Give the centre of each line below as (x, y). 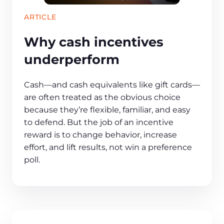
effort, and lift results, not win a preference (108, 147)
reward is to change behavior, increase (100, 135)
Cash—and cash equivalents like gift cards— (112, 85)
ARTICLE (40, 17)
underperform (72, 59)
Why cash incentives (94, 42)
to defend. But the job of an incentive (99, 122)
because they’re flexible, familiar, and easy (107, 110)
